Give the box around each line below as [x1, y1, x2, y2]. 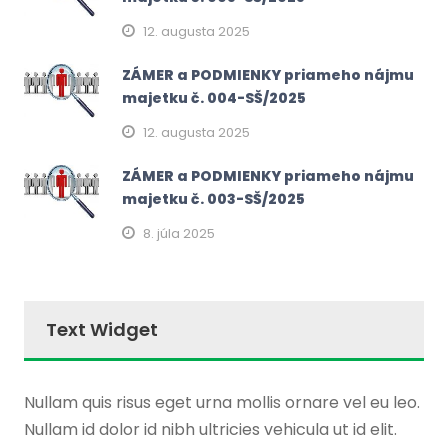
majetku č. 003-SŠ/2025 [122, 189, 305, 210]
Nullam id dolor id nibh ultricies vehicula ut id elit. [24, 418, 397, 442]
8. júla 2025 [143, 224, 215, 244]
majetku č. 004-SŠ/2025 [122, 88, 306, 109]
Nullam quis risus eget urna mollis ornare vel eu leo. [24, 391, 420, 415]
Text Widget [46, 317, 158, 343]
